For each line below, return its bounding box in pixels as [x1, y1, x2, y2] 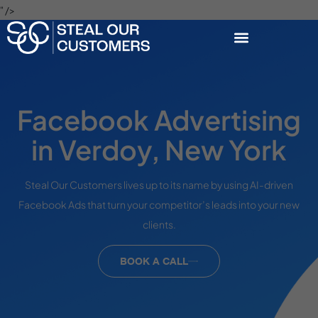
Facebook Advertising [17, 103, 301, 136]
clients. [142, 218, 176, 231]
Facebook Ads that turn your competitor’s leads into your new [18, 198, 300, 212]
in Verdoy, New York [31, 133, 287, 166]
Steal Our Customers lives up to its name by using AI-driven [25, 178, 293, 192]
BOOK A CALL [120, 254, 188, 267]
